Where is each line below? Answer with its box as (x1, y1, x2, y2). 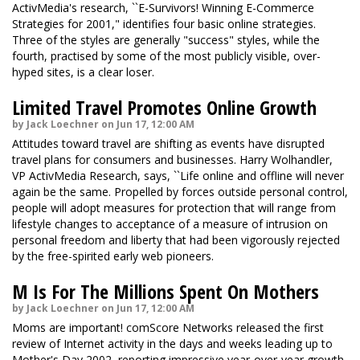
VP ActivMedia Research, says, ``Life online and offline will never (12, 168, 344, 183)
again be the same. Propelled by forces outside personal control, (12, 184, 348, 199)
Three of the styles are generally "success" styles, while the (12, 32, 320, 47)
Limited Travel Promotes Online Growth (12, 94, 317, 121)
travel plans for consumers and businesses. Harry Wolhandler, (12, 152, 333, 167)
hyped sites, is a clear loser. (12, 64, 154, 80)
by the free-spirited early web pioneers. (12, 248, 214, 264)
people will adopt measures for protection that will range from (12, 200, 336, 215)
